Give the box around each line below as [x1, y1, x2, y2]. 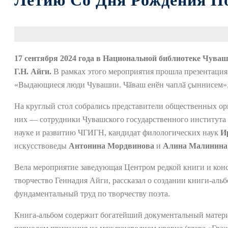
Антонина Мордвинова [69, 141, 154, 150]
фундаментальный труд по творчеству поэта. [14, 189, 170, 198]
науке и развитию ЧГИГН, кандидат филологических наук [14, 128, 220, 137]
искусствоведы [14, 141, 69, 150]
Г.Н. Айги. [14, 67, 51, 76]
